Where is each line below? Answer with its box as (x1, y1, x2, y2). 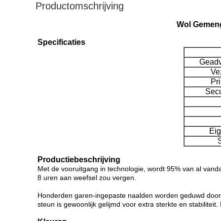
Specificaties (37, 38, 85, 46)
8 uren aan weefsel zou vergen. (37, 174, 136, 182)
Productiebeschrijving (37, 155, 120, 164)
